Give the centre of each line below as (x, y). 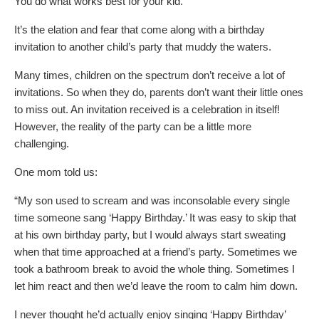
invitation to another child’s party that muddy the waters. (143, 46)
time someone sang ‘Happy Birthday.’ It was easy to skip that (155, 217)
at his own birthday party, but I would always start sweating (150, 234)
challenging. (42, 143)
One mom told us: (56, 172)
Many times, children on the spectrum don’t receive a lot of (150, 75)
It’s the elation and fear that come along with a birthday (140, 29)
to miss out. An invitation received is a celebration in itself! (147, 109)
